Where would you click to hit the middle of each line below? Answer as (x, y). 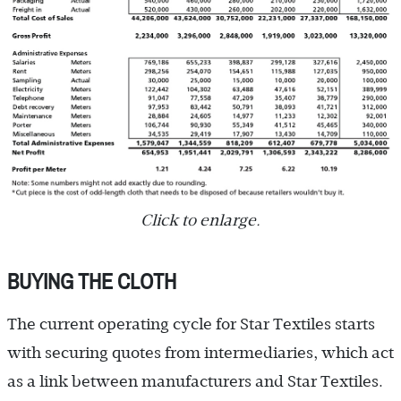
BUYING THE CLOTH (92, 282)
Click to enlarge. (200, 220)
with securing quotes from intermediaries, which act (200, 352)
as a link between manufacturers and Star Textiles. (195, 381)
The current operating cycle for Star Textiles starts (191, 324)
